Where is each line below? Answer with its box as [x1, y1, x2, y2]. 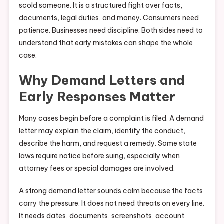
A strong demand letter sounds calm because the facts [18, 186, 203, 196]
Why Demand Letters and [18, 72, 185, 89]
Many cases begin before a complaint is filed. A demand [18, 114, 204, 123]
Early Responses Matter [18, 88, 175, 105]
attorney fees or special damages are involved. [18, 164, 175, 173]
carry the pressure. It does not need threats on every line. [18, 199, 204, 208]
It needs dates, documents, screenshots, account [18, 211, 184, 221]
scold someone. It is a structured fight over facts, [18, 1, 182, 10]
